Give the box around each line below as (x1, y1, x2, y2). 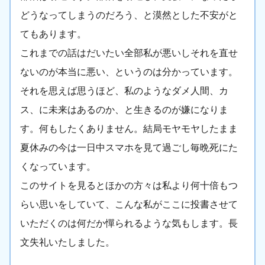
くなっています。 (20, 161, 96, 172)
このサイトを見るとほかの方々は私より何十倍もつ (20, 180, 238, 191)
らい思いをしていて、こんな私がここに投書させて (20, 199, 238, 210)
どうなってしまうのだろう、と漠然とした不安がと (20, 10, 238, 21)
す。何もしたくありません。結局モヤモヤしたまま (20, 124, 238, 134)
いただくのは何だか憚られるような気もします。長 (20, 218, 238, 229)
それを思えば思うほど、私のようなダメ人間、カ (20, 86, 228, 96)
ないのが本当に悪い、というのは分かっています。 (20, 67, 238, 77)
